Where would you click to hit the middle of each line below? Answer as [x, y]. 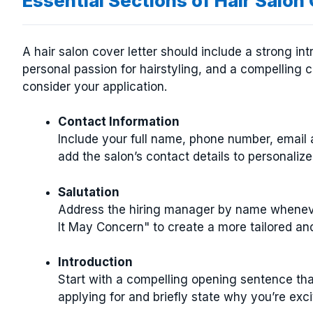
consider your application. [95, 86]
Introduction [95, 262]
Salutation [89, 192]
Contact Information [119, 122]
